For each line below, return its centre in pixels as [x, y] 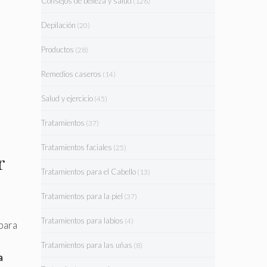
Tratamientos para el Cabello [88, 172]
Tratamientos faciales [76, 147]
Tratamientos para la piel [82, 196]
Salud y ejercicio [67, 98]
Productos [57, 49]
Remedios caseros [71, 74]
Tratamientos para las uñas [86, 245]
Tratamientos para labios [82, 221]
